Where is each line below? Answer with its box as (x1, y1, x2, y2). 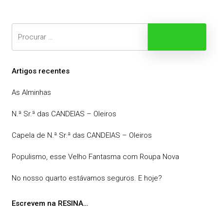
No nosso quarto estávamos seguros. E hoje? (12, 174, 162, 182)
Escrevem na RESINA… (12, 199, 88, 208)
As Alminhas (12, 88, 51, 97)
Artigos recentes (12, 67, 70, 75)
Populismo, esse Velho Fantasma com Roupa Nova (12, 152, 179, 161)
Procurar (171, 32, 199, 41)
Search (11, 24, 34, 32)
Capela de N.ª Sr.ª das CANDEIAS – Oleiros (12, 131, 152, 140)
